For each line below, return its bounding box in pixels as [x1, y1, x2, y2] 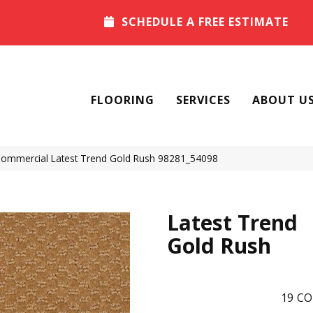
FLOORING [91, 92, 154, 108]
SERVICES [176, 92, 231, 108]
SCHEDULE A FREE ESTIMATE [122, 14, 289, 30]
